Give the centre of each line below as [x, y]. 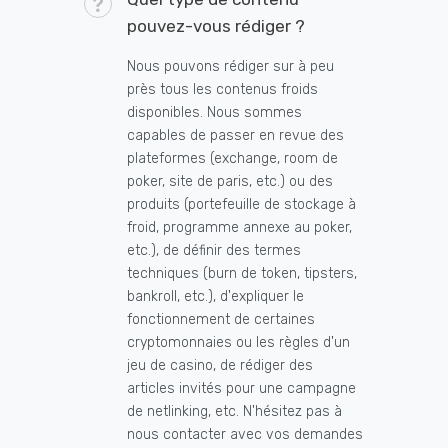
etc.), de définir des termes [214, 251]
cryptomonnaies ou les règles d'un [238, 343]
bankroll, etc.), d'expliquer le [215, 297]
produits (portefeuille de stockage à [241, 205]
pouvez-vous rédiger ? [216, 26]
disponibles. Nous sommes [214, 113]
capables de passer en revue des [235, 136]
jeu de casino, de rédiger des [220, 366]
